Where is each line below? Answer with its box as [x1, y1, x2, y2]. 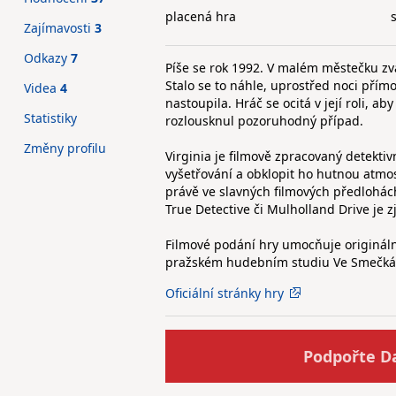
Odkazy [24, 49, 71, 66]
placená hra [165, 8, 236, 25]
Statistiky [24, 110, 77, 126]
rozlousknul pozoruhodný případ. [165, 112, 363, 129]
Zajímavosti [24, 19, 95, 36]
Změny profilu [24, 140, 106, 156]
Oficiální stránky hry [165, 285, 284, 301]
